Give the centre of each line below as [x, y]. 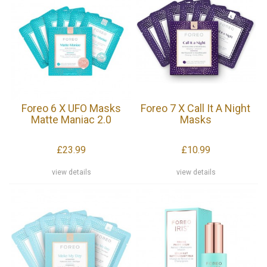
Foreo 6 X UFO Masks [71, 108]
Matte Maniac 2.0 [71, 119]
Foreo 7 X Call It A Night [196, 108]
